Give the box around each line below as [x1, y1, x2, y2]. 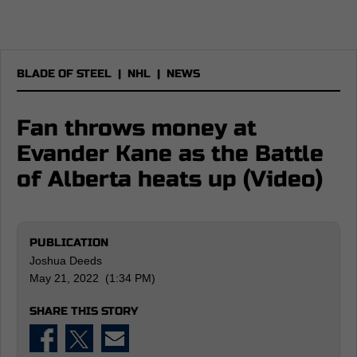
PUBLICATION [29, 236, 108, 249]
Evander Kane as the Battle [17, 140, 324, 167]
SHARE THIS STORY [29, 304, 138, 318]
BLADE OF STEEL [17, 67, 112, 80]
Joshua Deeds [29, 254, 102, 267]
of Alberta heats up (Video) [17, 166, 323, 193]
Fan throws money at [17, 115, 257, 142]
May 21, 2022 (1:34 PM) [29, 272, 155, 284]
